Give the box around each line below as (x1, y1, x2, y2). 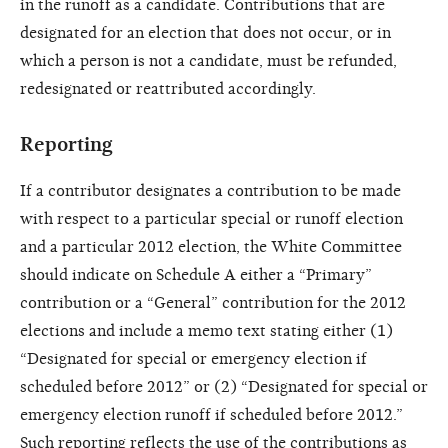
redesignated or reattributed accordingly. (20, 79, 316, 98)
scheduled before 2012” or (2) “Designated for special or (20, 377, 428, 396)
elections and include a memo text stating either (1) (20, 321, 393, 340)
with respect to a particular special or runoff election (20, 209, 403, 228)
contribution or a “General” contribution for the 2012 (20, 293, 406, 312)
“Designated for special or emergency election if (20, 349, 367, 368)
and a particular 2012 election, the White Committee (20, 237, 402, 256)
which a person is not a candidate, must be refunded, (20, 51, 397, 70)
